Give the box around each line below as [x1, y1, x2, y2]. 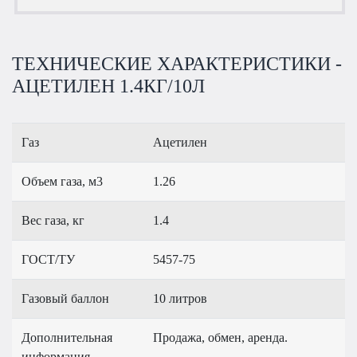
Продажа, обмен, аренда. [153, 331, 288, 345]
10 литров [153, 292, 207, 306]
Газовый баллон [22, 292, 109, 306]
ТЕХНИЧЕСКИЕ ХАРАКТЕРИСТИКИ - [12, 53, 342, 75]
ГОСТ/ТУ [22, 253, 75, 267]
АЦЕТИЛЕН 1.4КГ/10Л [12, 76, 205, 97]
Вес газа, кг [22, 214, 84, 228]
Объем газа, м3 [22, 175, 103, 189]
